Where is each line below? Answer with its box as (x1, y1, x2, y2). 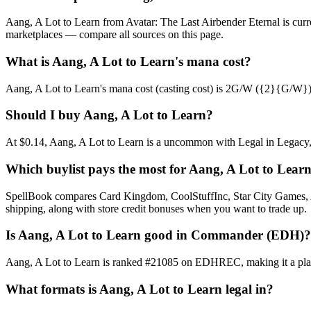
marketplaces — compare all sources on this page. (6, 28, 224, 41)
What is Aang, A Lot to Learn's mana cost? (6, 54, 251, 69)
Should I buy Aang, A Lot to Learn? (6, 108, 213, 123)
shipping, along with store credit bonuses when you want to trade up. (6, 202, 307, 215)
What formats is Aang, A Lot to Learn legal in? (6, 281, 274, 296)
